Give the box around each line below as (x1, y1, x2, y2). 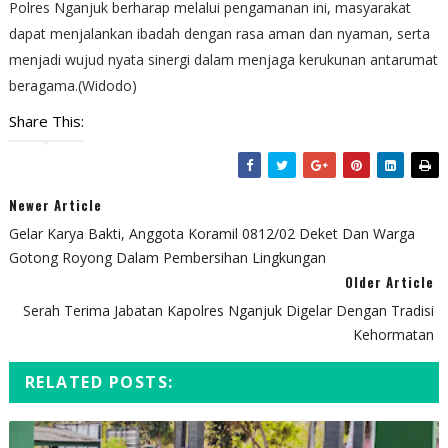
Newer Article (8, 194, 102, 215)
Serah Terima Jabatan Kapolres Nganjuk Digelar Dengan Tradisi (23, 300, 435, 320)
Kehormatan (353, 324, 435, 344)
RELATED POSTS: (24, 370, 174, 393)
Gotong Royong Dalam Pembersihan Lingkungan (8, 247, 326, 267)
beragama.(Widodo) (8, 75, 137, 95)
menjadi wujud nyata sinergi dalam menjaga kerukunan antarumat (8, 49, 438, 69)
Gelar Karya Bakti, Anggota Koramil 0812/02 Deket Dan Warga (8, 223, 415, 243)
